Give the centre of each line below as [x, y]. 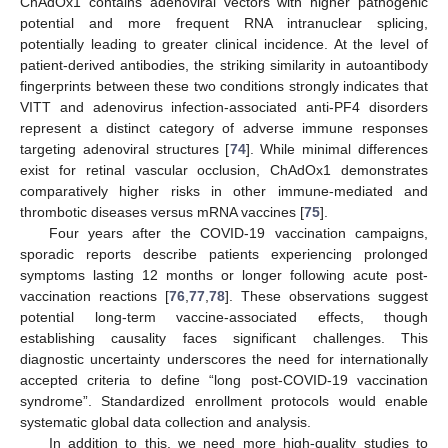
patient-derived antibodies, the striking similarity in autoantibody [224, 65]
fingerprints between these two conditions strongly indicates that [224, 86]
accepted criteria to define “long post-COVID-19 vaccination [224, 380]
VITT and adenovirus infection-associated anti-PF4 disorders [224, 107]
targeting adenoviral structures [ [125, 149]
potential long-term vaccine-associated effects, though [224, 317]
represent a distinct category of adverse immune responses [224, 128]
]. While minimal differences [336, 149]
